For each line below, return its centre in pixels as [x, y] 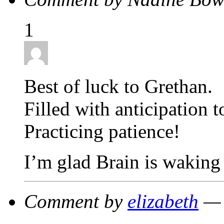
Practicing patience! [102, 131]
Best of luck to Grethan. [118, 86]
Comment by [76, 201]
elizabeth [163, 201]
